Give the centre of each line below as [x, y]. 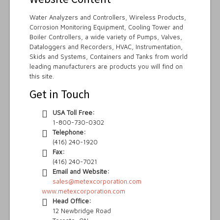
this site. [42, 76]
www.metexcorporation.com [83, 191]
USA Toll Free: [74, 113]
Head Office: [72, 201]
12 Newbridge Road [82, 211]
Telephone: [69, 132]
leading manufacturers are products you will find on [106, 67]
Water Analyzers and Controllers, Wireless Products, [108, 17]
